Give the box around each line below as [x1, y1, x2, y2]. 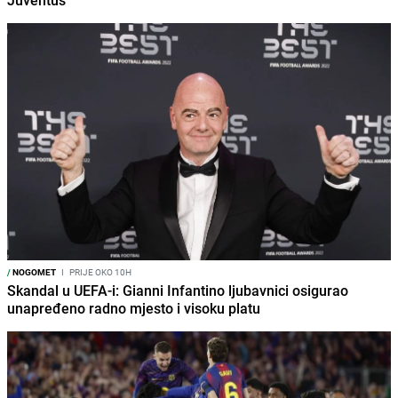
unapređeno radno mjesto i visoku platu [7, 298, 260, 319]
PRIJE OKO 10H [68, 266, 131, 279]
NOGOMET [11, 266, 56, 279]
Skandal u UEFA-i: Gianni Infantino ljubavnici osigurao [7, 281, 348, 301]
